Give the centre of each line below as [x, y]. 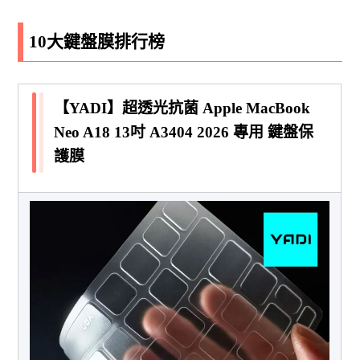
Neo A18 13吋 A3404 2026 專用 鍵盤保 [184, 132]
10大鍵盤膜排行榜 [97, 41]
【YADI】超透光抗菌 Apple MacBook [182, 108]
